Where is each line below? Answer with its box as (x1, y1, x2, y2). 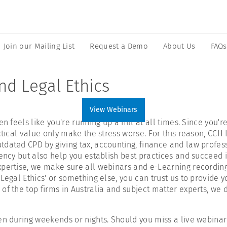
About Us (163, 42, 196, 51)
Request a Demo (90, 42, 148, 51)
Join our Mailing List (3, 42, 75, 51)
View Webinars (90, 105, 137, 114)
